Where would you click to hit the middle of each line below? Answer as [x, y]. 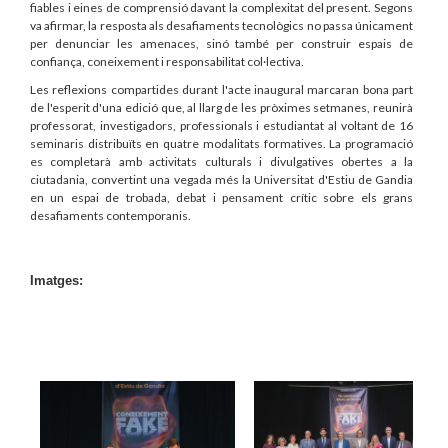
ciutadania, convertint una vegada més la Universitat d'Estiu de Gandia [221, 180]
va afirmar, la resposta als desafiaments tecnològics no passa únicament [221, 26]
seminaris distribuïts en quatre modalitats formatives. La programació [221, 144]
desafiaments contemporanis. [110, 216]
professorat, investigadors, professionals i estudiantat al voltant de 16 [221, 126]
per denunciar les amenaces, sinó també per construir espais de [221, 44]
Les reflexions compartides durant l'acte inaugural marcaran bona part [221, 90]
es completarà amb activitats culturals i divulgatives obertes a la [221, 162]
